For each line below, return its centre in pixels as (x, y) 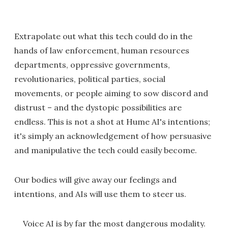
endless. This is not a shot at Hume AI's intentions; (112, 122)
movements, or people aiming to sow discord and (111, 93)
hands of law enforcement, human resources (102, 51)
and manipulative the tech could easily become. (106, 150)
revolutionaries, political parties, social (90, 79)
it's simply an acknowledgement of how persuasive (113, 136)
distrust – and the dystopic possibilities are (98, 108)
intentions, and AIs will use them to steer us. (100, 194)
